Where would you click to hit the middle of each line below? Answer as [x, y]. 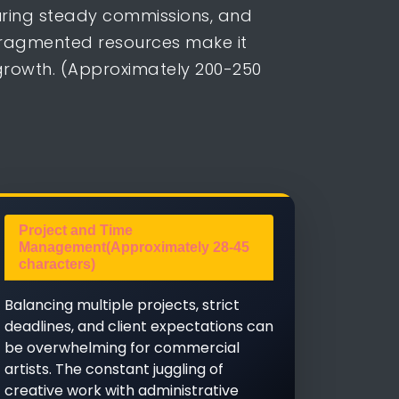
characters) [57, 264]
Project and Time [76, 230]
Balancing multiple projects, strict [122, 305]
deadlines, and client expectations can [139, 326]
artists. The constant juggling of [114, 369]
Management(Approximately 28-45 [134, 247]
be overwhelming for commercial [122, 348]
